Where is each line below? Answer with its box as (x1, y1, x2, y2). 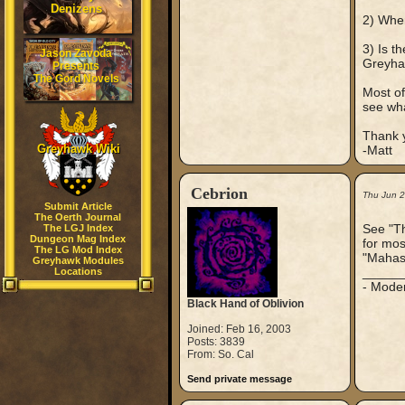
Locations (53, 266, 102, 277)
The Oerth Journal (34, 212, 121, 222)
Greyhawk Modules (32, 255, 124, 266)
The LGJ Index (42, 222, 113, 233)
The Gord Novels (33, 72, 119, 85)
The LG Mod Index (33, 244, 122, 255)
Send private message (186, 373, 292, 384)
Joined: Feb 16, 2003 (186, 323, 291, 335)
